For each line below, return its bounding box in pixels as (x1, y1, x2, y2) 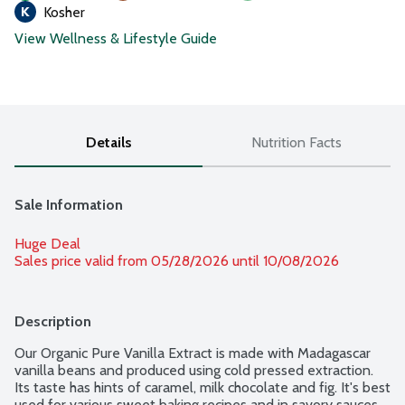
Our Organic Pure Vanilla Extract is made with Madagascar (14, 344, 371, 363)
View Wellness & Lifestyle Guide (14, 30, 217, 48)
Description (14, 313, 91, 331)
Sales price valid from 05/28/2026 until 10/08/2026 (14, 252, 339, 270)
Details (85, 134, 132, 152)
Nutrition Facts (251, 134, 342, 152)
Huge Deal (14, 235, 80, 253)
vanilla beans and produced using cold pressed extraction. (14, 362, 373, 380)
